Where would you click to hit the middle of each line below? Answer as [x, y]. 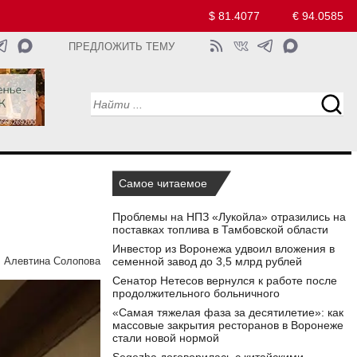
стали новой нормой [166, 338]
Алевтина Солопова [52, 261]
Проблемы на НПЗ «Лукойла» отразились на [229, 217]
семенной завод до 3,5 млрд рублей [207, 262]
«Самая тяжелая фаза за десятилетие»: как [228, 313]
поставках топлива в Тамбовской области [220, 230]
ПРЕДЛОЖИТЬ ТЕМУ [122, 47]
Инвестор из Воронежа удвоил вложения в [224, 249]
